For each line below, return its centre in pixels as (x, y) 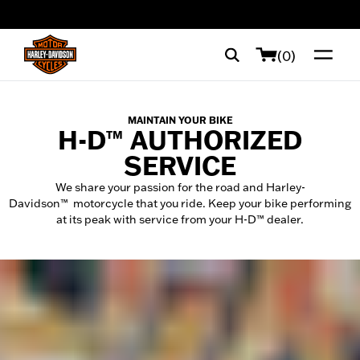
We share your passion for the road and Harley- (180, 187)
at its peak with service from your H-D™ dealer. (180, 219)
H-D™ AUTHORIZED (180, 140)
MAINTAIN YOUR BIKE (180, 120)
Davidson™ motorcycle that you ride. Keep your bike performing (180, 203)
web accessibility (67, 20)
